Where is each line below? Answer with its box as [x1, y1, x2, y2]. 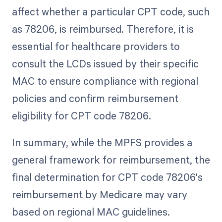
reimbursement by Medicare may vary [11, 187, 187, 202]
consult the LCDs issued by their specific [11, 56, 199, 71]
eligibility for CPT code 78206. [11, 109, 151, 123]
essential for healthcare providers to [11, 39, 180, 54]
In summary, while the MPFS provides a [11, 135, 192, 150]
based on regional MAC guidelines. [11, 205, 170, 219]
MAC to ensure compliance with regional [11, 74, 198, 88]
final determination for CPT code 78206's [11, 170, 203, 184]
